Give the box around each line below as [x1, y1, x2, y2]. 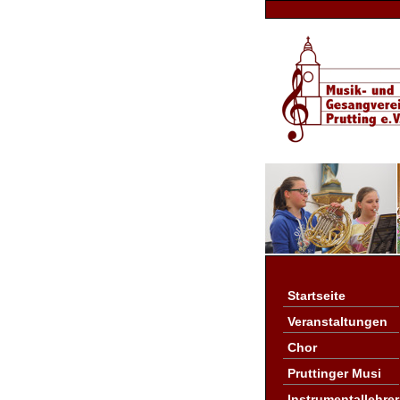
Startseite [287, 288, 346, 303]
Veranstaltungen [287, 314, 387, 329]
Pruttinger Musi [287, 366, 381, 380]
